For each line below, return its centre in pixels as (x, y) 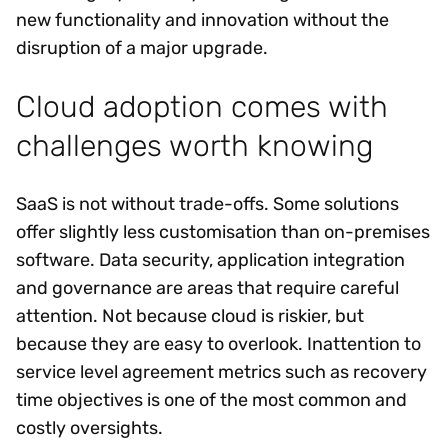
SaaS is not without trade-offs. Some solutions (207, 203)
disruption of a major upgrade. (142, 48)
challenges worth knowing (194, 145)
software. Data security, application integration (210, 259)
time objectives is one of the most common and (211, 399)
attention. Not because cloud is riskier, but (190, 315)
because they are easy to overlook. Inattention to (218, 343)
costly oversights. (89, 427)
